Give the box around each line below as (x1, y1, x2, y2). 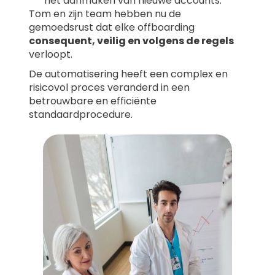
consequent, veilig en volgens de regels (29, 34, 234, 48)
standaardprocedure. (29, 107, 133, 122)
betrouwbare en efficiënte (29, 94, 157, 109)
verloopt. (29, 47, 73, 62)
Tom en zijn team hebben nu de (29, 7, 182, 21)
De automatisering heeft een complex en (29, 67, 228, 82)
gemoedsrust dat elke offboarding (29, 20, 195, 35)
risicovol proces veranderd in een (29, 80, 190, 95)
